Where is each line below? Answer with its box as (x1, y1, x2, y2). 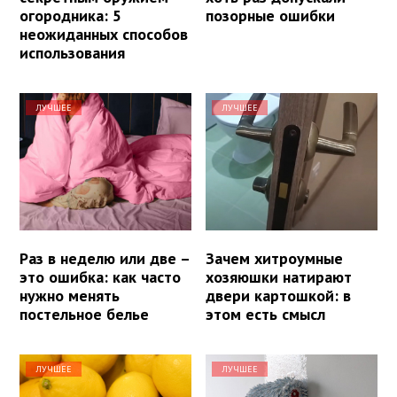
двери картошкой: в (206, 285, 352, 307)
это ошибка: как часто (19, 267, 181, 288)
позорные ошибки (206, 5, 336, 27)
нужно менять (19, 285, 120, 307)
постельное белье (19, 304, 149, 325)
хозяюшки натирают (206, 267, 353, 288)
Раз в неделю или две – (19, 248, 190, 269)
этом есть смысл (206, 304, 326, 325)
